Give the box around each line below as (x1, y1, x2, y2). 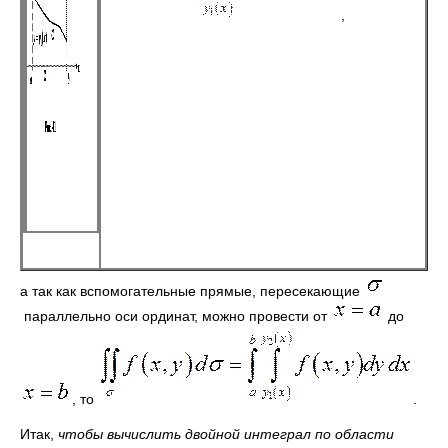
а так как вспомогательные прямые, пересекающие (20, 283, 364, 299)
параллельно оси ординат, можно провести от (20, 308, 331, 324)
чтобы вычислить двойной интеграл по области (58, 426, 394, 442)
